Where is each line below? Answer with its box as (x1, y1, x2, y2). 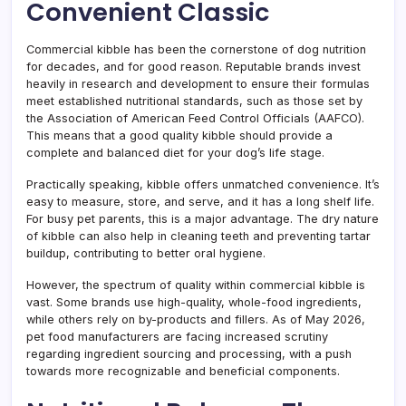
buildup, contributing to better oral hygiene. (26, 246, 266, 260)
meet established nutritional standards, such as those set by (26, 94, 362, 108)
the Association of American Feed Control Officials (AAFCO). (26, 111, 364, 125)
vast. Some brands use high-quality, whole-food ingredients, (26, 295, 362, 309)
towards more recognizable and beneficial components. (26, 364, 340, 378)
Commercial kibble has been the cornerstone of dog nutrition (26, 43, 366, 56)
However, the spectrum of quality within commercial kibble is (26, 278, 365, 292)
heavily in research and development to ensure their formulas (26, 77, 370, 91)
